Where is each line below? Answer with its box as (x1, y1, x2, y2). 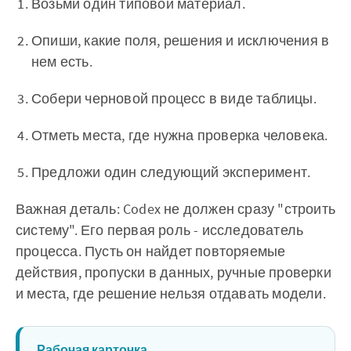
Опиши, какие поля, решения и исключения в (31, 31, 330, 50)
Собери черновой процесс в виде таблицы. (31, 89, 317, 108)
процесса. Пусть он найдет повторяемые (16, 242, 286, 261)
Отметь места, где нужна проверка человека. (31, 126, 328, 145)
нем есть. (31, 52, 92, 71)
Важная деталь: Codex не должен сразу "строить (16, 200, 335, 219)
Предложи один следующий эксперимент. (31, 163, 311, 182)
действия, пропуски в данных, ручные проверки (16, 263, 331, 282)
